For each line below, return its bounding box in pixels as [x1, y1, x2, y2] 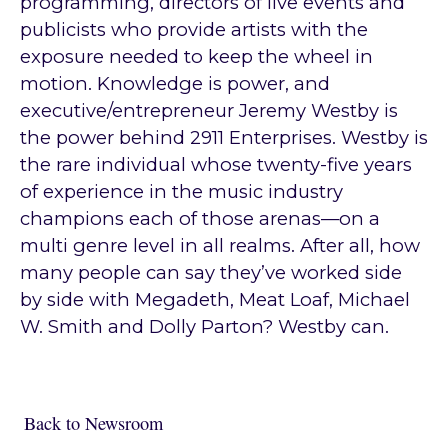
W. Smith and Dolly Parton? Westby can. [19, 315, 389, 339]
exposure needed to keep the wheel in [19, 45, 373, 69]
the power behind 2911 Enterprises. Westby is [19, 126, 428, 150]
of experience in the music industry [19, 180, 343, 204]
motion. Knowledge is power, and [19, 72, 330, 96]
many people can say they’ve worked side [19, 261, 402, 285]
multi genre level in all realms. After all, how [19, 234, 420, 258]
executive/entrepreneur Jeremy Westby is [19, 99, 398, 123]
